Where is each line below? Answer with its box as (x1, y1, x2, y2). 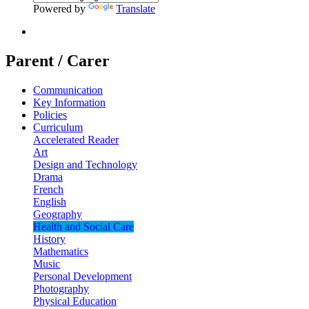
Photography (33, 282, 89, 295)
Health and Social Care (33, 220, 134, 232)
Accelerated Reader (33, 133, 119, 146)
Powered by (33, 2, 88, 14)
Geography (33, 208, 82, 220)
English (33, 195, 66, 208)
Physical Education (33, 295, 117, 307)
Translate (116, 2, 155, 14)
